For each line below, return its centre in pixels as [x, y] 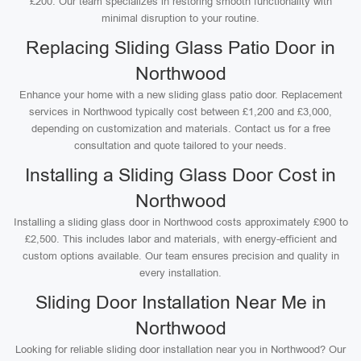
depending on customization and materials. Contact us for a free [180, 129]
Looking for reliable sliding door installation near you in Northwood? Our [180, 349]
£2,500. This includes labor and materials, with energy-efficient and [180, 239]
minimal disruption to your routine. [180, 18]
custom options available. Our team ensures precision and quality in [180, 256]
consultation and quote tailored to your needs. [180, 145]
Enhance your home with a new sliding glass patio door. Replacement [180, 95]
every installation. [180, 273]
